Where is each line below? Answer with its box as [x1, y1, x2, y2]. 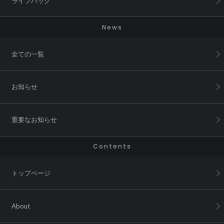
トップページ [11, 168, 51, 177]
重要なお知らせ [11, 115, 57, 124]
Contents [92, 141, 131, 150]
